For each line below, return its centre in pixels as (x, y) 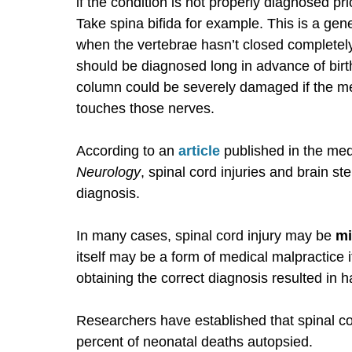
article (199, 150)
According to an (127, 150)
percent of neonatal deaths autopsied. (194, 341)
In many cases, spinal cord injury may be (206, 235)
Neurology (108, 172)
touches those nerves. (145, 108)
